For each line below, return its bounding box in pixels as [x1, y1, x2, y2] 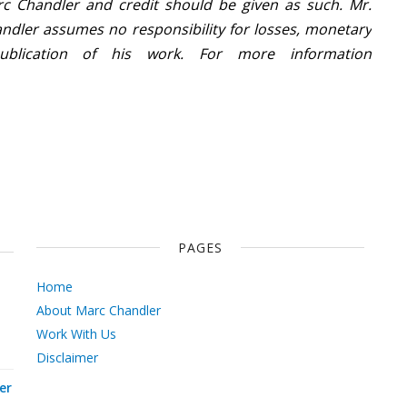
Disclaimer [35, 348, 98, 366]
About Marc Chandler [35, 301, 161, 319]
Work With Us [35, 324, 116, 342]
